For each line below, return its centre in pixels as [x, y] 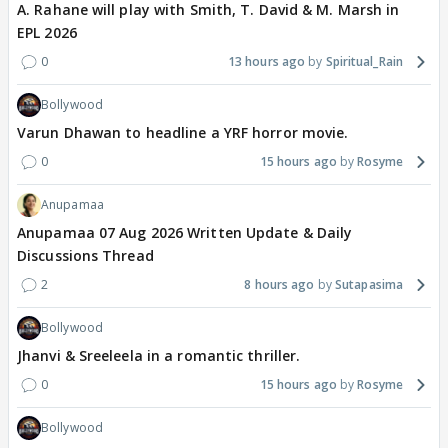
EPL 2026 [47, 33]
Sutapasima [369, 285]
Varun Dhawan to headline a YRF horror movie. [183, 133]
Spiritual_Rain [364, 62]
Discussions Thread [85, 256]
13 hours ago [266, 62]
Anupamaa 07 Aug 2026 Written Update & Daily [185, 233]
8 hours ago [279, 285]
